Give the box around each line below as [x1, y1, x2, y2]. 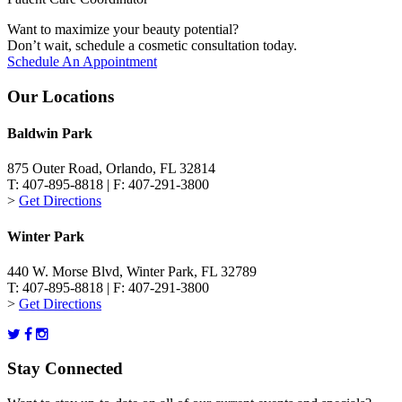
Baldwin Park [7, 125, 92, 141]
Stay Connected [7, 359, 123, 379]
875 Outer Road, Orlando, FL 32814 [7, 161, 215, 177]
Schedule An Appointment [7, 53, 157, 69]
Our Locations [7, 86, 114, 106]
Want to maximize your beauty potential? [7, 21, 239, 37]
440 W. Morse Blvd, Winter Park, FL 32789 [7, 263, 257, 279]
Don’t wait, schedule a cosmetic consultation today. [7, 37, 297, 53]
